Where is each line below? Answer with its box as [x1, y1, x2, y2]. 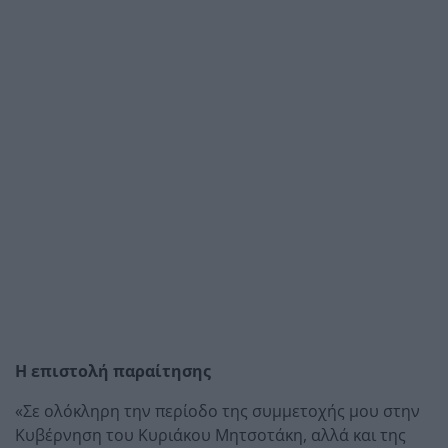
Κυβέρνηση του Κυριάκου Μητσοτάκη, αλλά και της [15, 423, 406, 446]
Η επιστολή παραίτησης [15, 359, 211, 382]
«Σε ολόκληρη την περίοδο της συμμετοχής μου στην [15, 399, 420, 422]
